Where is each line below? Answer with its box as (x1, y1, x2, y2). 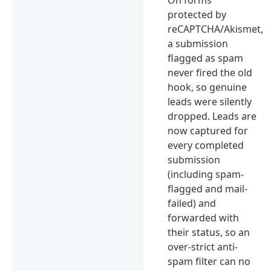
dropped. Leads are (168, 109, 257, 123)
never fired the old (168, 65, 253, 79)
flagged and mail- (168, 181, 248, 195)
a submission (168, 36, 229, 50)
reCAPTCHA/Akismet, (168, 22, 264, 36)
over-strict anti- (168, 240, 238, 253)
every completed (168, 138, 244, 152)
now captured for (168, 123, 249, 137)
